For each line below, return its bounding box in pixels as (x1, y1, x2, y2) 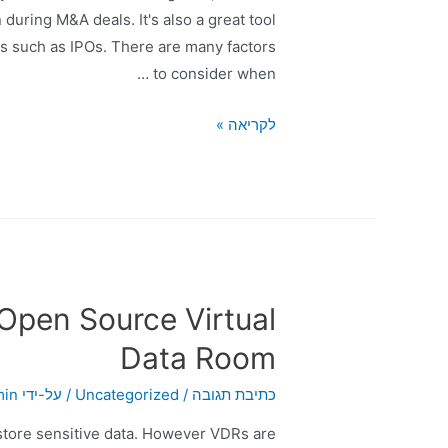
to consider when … (152, 64, 276, 84)
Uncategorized (74, 385, 179, 405)
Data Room (119, 340, 276, 377)
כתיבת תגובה (191, 385, 276, 405)
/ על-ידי (21, 385, 75, 405)
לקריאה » (215, 115, 276, 135)
